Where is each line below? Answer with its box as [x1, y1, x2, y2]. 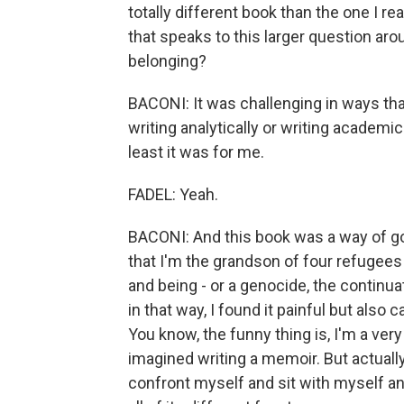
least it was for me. [128, 142, 264, 161]
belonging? [128, 51, 207, 70]
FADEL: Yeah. [128, 185, 218, 204]
